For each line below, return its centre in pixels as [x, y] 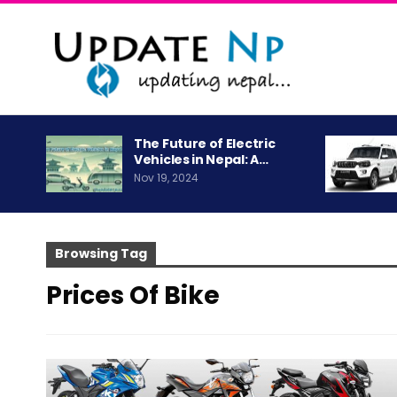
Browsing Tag [101, 254]
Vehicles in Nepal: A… [201, 160]
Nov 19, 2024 [166, 178]
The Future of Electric [205, 144]
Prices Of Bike [133, 296]
